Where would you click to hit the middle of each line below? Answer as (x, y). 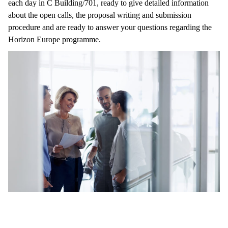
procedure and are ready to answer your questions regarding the (110, 27)
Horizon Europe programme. (55, 40)
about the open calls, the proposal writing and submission (100, 15)
